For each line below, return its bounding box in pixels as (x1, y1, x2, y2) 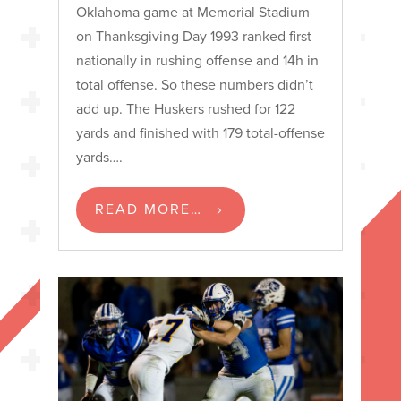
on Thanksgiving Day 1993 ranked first (75, 25, 311, 46)
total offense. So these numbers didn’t (75, 73, 313, 94)
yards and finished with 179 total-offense (75, 122, 325, 142)
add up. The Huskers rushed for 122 (75, 98, 295, 118)
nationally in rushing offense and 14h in (75, 49, 319, 70)
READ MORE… (94, 199, 202, 219)
